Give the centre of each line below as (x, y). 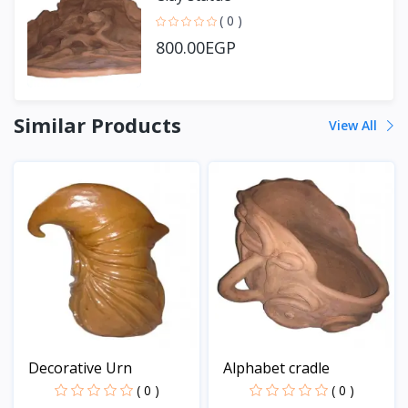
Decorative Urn (80, 367)
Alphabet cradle (276, 367)
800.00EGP (196, 48)
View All (355, 126)
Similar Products (97, 124)
